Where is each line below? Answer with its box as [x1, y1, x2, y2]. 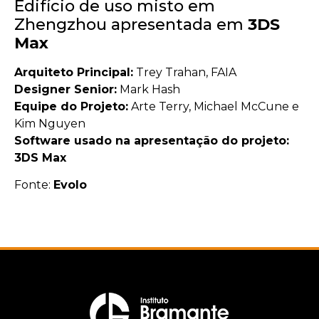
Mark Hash [117, 82, 180, 96]
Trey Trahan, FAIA [133, 65, 236, 79]
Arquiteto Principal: [14, 65, 133, 79]
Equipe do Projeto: [14, 99, 128, 113]
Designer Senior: [14, 82, 117, 96]
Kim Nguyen [14, 116, 85, 130]
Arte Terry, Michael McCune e [128, 99, 299, 113]
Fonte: [14, 178, 53, 192]
